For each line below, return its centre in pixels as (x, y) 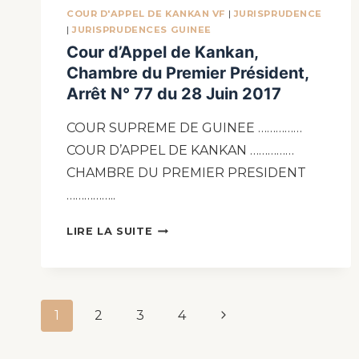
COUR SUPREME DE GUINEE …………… (184, 128)
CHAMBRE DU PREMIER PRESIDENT (186, 173)
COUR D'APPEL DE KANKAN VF (146, 13)
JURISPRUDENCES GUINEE (142, 29)
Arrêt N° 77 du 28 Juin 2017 (174, 94)
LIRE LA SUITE (110, 232)
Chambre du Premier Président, (188, 73)
